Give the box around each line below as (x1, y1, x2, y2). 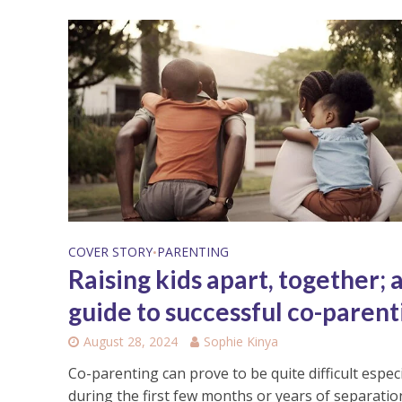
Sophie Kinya (203, 333, 278, 351)
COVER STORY (67, 243, 153, 261)
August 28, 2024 (83, 333, 178, 351)
